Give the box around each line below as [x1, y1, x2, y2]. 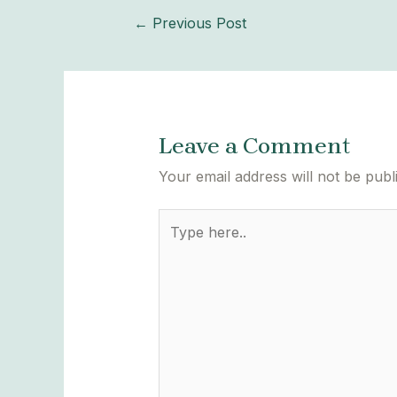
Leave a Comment [158, 132, 350, 160]
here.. [157, 234, 196, 253]
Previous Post [148, 13, 247, 32]
